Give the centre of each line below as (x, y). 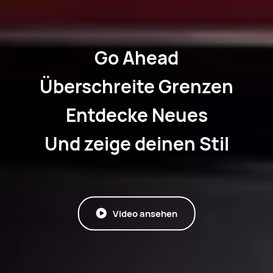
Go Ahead (136, 58)
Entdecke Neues (136, 115)
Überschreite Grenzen (136, 87)
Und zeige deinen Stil (136, 144)
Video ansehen (145, 213)
